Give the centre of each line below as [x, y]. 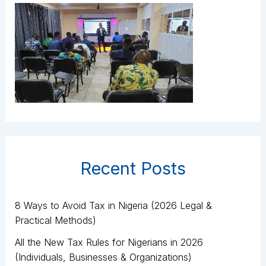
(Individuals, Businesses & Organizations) [103, 257]
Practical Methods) [55, 220]
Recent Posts [133, 169]
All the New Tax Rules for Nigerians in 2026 [109, 242]
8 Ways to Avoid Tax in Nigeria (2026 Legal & [113, 205]
